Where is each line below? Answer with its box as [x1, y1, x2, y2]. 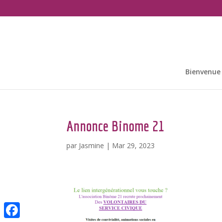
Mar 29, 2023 [112, 141, 155, 150]
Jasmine [79, 141, 105, 150]
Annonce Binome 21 [66, 117, 165, 134]
